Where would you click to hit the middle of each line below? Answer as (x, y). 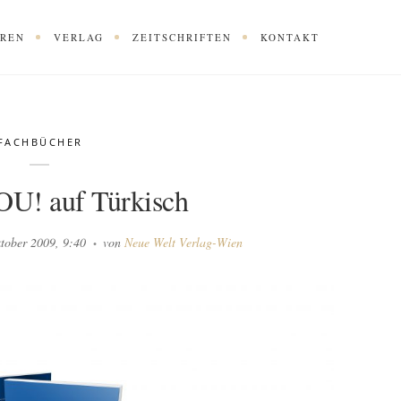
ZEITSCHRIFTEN (186, 37)
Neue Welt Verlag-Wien (184, 242)
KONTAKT (294, 37)
